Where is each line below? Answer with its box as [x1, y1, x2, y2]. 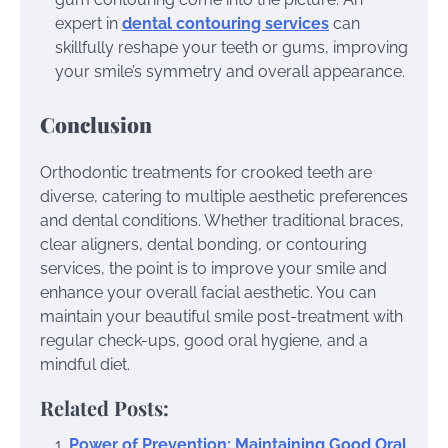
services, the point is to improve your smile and [40, 259, 387, 279]
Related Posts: [40, 394, 169, 422]
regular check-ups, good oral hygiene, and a [40, 331, 368, 351]
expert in [55, 13, 122, 33]
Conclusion [40, 110, 152, 139]
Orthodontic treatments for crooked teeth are [40, 163, 372, 183]
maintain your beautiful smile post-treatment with [40, 307, 403, 327]
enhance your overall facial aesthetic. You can [40, 283, 376, 303]
